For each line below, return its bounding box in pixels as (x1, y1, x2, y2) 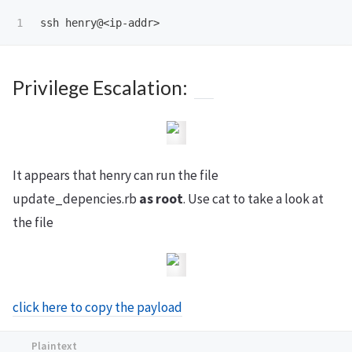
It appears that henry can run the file (13, 166, 218, 184)
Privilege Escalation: (13, 75, 188, 99)
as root (139, 189, 183, 207)
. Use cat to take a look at (183, 189, 324, 207)
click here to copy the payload (13, 298, 182, 316)
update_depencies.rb (13, 189, 139, 207)
